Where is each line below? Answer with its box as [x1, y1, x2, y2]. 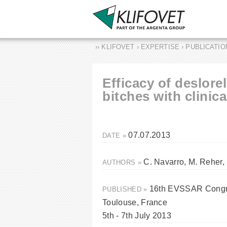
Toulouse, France [102, 198, 168, 207]
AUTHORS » [102, 159, 144, 166]
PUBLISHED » [102, 185, 149, 193]
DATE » [102, 132, 129, 139]
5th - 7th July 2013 [102, 211, 172, 220]
